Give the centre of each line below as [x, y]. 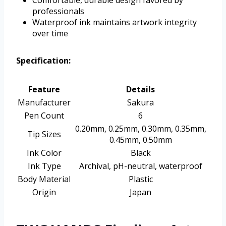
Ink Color [44, 153]
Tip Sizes [44, 134]
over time [50, 34]
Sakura [140, 103]
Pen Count [44, 116]
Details [140, 90]
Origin [44, 192]
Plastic [140, 179]
